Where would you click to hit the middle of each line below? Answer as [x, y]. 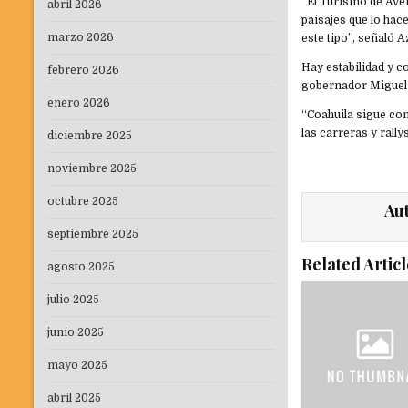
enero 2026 [79, 103]
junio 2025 [76, 333]
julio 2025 [73, 300]
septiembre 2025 [93, 235]
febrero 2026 [83, 71]
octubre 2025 [83, 202]
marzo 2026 [81, 38]
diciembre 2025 [90, 136]
